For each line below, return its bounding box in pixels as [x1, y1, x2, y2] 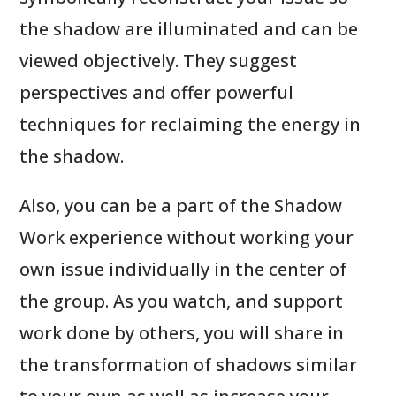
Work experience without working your [19, 225, 354, 249]
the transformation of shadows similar [19, 352, 358, 377]
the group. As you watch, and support [19, 288, 344, 313]
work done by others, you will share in [19, 320, 345, 345]
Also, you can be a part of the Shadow [19, 193, 343, 217]
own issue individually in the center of [19, 256, 347, 281]
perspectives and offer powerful [19, 80, 294, 104]
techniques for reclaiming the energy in [19, 111, 362, 136]
